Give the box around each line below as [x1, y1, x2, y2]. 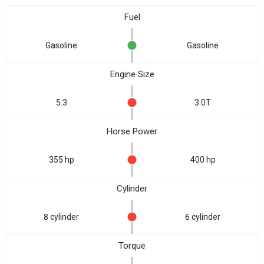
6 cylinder [185, 212, 220, 222]
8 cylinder [44, 212, 79, 222]
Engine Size [110, 69, 154, 80]
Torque [118, 240, 146, 251]
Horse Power [107, 126, 157, 137]
